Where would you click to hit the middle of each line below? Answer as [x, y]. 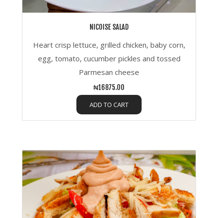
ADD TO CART [109, 104]
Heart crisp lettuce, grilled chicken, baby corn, [109, 45]
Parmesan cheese [109, 72]
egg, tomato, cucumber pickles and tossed [109, 59]
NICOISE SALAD [109, 27]
